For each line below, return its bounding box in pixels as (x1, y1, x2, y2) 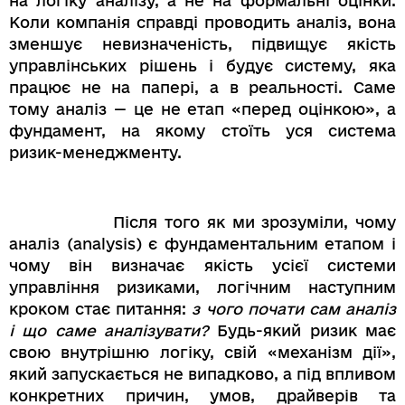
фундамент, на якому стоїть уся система (9, 122, 396, 140)
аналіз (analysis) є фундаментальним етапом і (9, 234, 396, 252)
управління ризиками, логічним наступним (9, 278, 396, 296)
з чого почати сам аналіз (192, 299, 397, 317)
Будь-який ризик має (209, 321, 396, 339)
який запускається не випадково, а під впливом (9, 364, 396, 382)
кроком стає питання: (9, 299, 193, 317)
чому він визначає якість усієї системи (9, 256, 396, 274)
